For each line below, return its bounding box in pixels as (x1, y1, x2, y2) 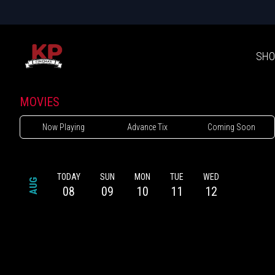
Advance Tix (126, 122, 168, 132)
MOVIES (20, 95, 60, 109)
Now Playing (42, 122, 85, 132)
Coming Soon (207, 122, 255, 132)
